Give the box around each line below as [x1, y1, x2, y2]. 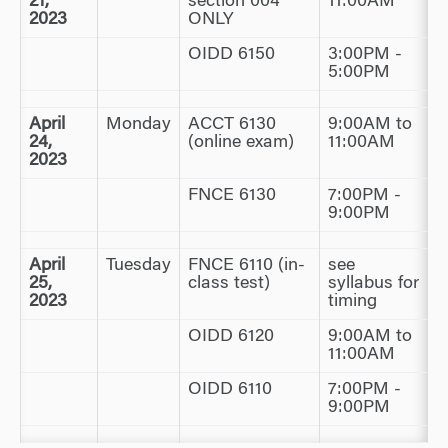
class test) [188, 275, 270, 293]
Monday [106, 116, 171, 134]
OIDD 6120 [188, 328, 274, 346]
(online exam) [188, 134, 294, 152]
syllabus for [328, 275, 419, 293]
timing [328, 293, 377, 311]
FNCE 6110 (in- [188, 257, 305, 275]
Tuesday [106, 257, 171, 275]
